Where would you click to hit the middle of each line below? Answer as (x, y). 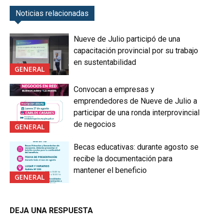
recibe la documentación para (123, 158)
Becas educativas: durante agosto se (136, 147)
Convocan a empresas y (114, 89)
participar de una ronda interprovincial (137, 112)
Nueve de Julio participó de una (127, 39)
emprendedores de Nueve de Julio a (136, 101)
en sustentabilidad (105, 62)
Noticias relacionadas (52, 14)
